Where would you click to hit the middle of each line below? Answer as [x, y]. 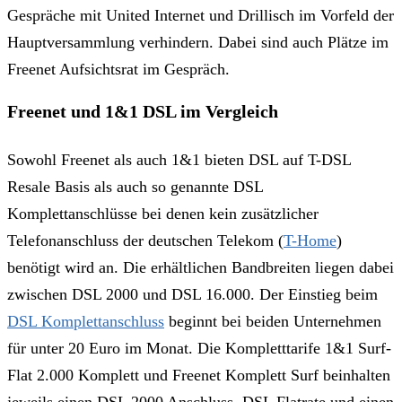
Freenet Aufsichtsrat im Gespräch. [118, 69]
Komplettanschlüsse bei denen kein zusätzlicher [163, 214]
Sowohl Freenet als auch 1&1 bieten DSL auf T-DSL [179, 160]
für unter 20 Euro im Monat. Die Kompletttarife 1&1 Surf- [199, 348]
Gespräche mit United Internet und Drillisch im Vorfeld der [201, 15]
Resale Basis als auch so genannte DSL [135, 187]
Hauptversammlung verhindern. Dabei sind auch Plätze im [198, 42]
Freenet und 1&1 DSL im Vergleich [143, 111]
